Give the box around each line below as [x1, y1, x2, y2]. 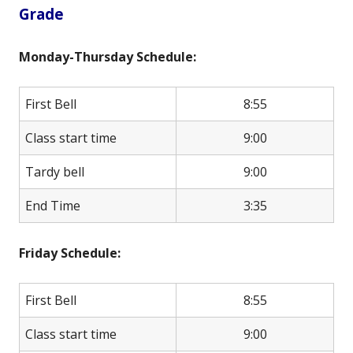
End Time [25, 196, 80, 214]
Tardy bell [25, 162, 84, 180]
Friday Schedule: [19, 243, 124, 262]
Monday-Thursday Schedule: [19, 47, 196, 65]
